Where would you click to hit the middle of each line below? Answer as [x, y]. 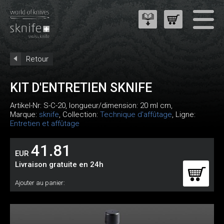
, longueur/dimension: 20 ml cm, [119, 105]
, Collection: [79, 114]
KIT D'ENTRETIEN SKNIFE [81, 88]
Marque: [24, 114]
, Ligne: [184, 114]
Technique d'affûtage [136, 114]
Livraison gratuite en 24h [59, 164]
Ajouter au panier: [40, 183]
